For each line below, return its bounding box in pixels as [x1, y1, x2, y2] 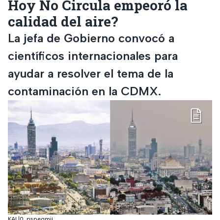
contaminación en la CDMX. [8, 83, 161, 98]
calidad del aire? [8, 12, 118, 30]
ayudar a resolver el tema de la [8, 66, 173, 81]
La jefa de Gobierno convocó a [8, 30, 174, 45]
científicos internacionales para [8, 48, 178, 63]
